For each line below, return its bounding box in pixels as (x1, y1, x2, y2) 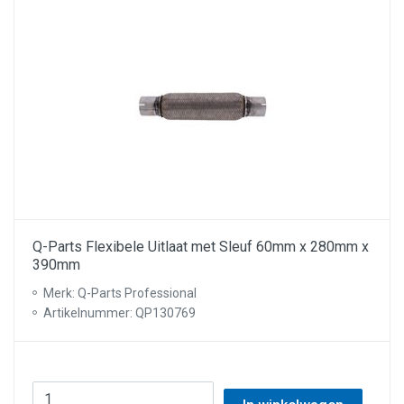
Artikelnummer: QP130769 (43, 306, 196, 320)
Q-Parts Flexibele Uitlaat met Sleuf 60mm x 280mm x (32, 238, 369, 255)
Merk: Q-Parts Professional (43, 286, 197, 300)
